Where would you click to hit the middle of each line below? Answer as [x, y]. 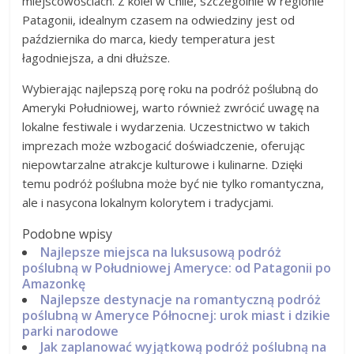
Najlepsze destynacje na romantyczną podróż [181, 299]
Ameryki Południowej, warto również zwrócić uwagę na [171, 107]
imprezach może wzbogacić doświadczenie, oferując [164, 145]
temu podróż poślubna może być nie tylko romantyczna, [173, 183]
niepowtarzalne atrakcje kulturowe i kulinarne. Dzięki [163, 164]
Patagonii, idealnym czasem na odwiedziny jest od [159, 19]
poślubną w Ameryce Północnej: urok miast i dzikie [177, 315]
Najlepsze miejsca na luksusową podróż [161, 252]
